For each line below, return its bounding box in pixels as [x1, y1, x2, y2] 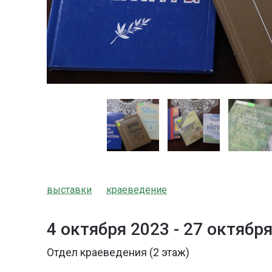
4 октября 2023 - [47, 219, 183, 239]
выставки [47, 183, 92, 195]
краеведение [106, 183, 167, 195]
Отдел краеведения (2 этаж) [47, 245, 189, 259]
